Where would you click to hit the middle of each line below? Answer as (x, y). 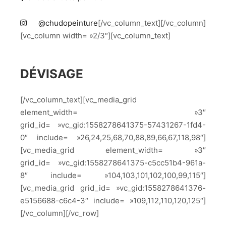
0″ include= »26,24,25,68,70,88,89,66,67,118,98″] (113, 138)
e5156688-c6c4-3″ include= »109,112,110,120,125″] (113, 201)
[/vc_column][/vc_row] (60, 213)
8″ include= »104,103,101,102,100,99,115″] (113, 176)
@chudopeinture (62, 23)
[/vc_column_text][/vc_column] (152, 23)
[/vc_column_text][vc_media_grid (78, 100)
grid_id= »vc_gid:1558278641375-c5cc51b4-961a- (113, 163)
